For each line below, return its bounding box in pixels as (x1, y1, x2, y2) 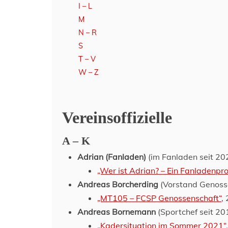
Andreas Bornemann (77, 207, 156, 217)
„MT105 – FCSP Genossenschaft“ (97, 193, 221, 203)
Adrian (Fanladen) (77, 152, 146, 162)
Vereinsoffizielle (62, 108, 172, 127)
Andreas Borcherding (77, 179, 158, 189)
